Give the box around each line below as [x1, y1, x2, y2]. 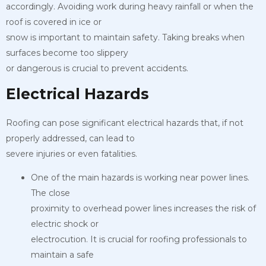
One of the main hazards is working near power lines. [31, 172, 249, 183]
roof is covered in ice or [6, 16, 102, 27]
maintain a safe [31, 249, 94, 260]
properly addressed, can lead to [6, 132, 135, 144]
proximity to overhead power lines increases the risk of [31, 202, 256, 214]
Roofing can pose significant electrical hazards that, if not [6, 117, 243, 128]
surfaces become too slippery [6, 47, 128, 58]
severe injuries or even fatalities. [6, 148, 137, 159]
